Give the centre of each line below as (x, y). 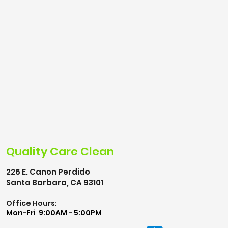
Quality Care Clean (60, 151)
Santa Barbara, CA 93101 (55, 182)
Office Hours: (32, 203)
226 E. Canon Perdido (48, 172)
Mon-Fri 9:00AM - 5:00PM (54, 213)
